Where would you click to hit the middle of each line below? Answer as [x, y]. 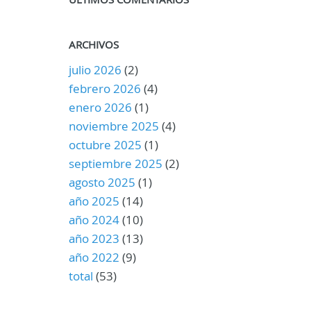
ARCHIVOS [93, 44]
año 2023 [94, 238]
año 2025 [94, 201]
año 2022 [94, 257]
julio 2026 [95, 70]
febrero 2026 [104, 89]
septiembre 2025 [115, 163]
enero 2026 [100, 107]
